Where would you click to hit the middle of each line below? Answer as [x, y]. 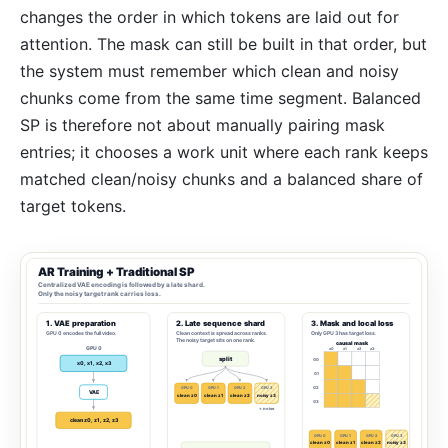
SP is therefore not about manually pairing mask [202, 124]
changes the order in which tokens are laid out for [209, 16]
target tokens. [73, 205]
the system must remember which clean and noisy [209, 70]
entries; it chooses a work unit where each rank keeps [224, 151]
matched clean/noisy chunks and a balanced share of [221, 178]
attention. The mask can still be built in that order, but [223, 43]
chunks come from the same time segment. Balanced [220, 97]
